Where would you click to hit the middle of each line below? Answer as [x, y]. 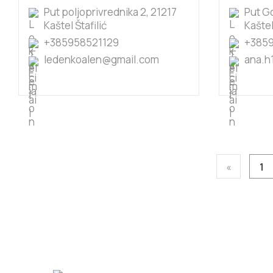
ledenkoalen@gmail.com [101, 59]
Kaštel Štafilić [75, 25]
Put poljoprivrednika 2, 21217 [110, 12]
